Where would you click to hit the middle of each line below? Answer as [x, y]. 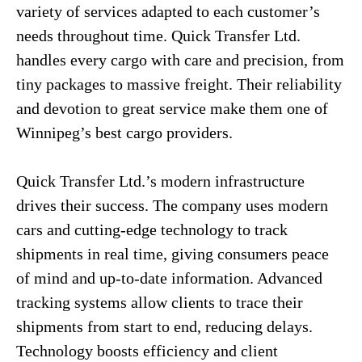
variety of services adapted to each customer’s [168, 11]
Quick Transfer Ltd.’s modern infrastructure [160, 181]
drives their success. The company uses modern [172, 205]
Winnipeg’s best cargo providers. [124, 133]
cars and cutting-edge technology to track [152, 229]
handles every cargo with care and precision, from [180, 60]
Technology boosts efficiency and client [147, 351]
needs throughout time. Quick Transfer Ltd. [158, 36]
